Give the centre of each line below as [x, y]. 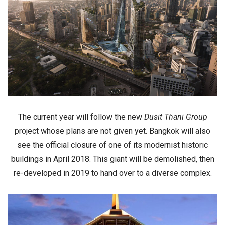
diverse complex [181, 173]
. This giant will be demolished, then [152, 159]
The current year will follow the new [81, 117]
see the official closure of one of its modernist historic [113, 145]
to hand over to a [120, 173]
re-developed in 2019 [51, 173]
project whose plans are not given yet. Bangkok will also [113, 131]
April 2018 [71, 159]
